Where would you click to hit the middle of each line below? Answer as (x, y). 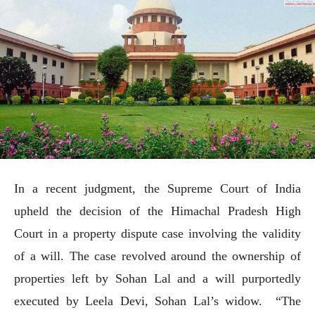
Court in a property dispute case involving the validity (157, 233)
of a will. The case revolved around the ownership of (157, 256)
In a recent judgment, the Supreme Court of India (157, 188)
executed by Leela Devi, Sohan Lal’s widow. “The (157, 301)
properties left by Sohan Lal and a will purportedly (157, 278)
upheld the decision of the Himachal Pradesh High (157, 211)
